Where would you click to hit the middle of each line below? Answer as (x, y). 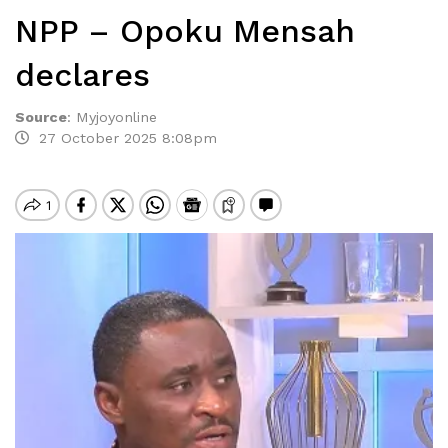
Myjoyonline (116, 117)
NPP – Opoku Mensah (185, 31)
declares (82, 75)
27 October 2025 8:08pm (123, 138)
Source (41, 117)
